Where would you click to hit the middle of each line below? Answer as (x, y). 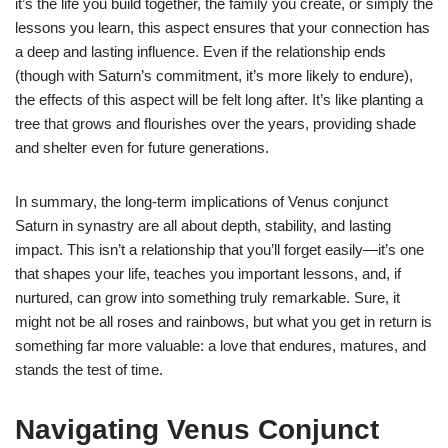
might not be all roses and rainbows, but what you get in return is (223, 321)
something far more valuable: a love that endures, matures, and (220, 345)
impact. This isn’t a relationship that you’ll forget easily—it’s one (219, 249)
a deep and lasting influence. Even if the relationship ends (200, 51)
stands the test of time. (89, 369)
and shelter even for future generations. (142, 147)
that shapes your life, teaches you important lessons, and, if (208, 273)
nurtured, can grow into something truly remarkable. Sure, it (207, 297)
